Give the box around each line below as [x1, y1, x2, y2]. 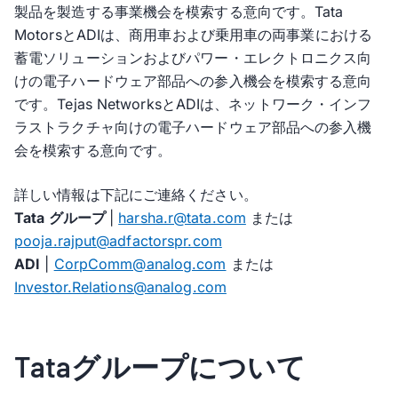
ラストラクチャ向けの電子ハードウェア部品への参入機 [14, 118, 372, 136]
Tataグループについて [14, 349, 306, 383]
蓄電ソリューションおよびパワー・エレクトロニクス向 [14, 49, 372, 67]
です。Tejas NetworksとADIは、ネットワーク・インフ [14, 95, 372, 113]
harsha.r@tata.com [118, 209, 246, 227]
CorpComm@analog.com [53, 255, 227, 273]
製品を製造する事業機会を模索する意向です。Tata [14, 3, 344, 20]
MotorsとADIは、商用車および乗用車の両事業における [14, 26, 372, 44]
